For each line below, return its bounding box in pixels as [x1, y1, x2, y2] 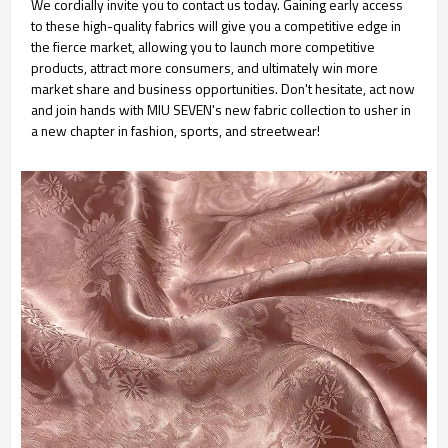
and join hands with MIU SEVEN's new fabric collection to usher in [31, 98, 411, 120]
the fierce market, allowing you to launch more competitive [31, 35, 375, 57]
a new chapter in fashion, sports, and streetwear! [31, 119, 320, 141]
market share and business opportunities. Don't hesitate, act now [31, 77, 415, 99]
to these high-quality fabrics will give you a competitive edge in [31, 14, 401, 36]
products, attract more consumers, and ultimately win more [31, 56, 378, 78]
